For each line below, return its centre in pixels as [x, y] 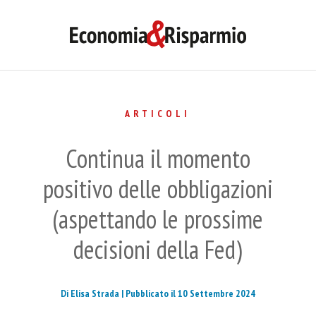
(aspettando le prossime [158, 219]
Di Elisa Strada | [92, 294]
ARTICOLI [158, 114]
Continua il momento [158, 159]
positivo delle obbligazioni [158, 189]
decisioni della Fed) [158, 250]
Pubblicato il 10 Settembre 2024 [190, 294]
